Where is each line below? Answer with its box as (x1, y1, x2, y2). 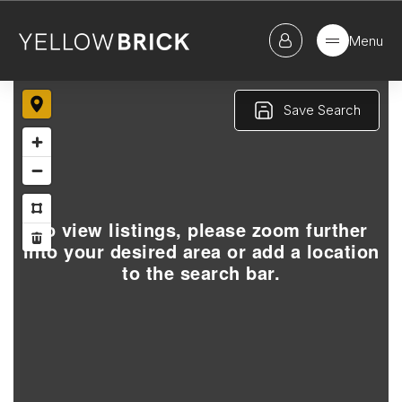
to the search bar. (122, 259, 280, 285)
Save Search (284, 101, 361, 118)
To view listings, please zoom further (34, 216, 368, 242)
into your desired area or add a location (22, 238, 380, 264)
